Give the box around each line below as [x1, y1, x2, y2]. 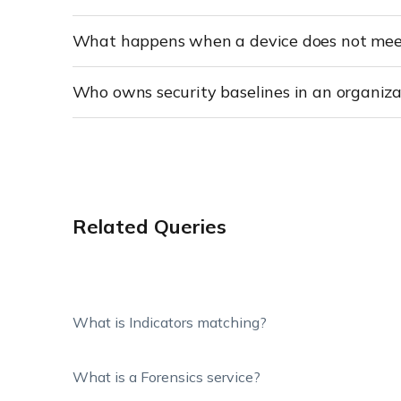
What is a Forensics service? [72, 368, 260, 386]
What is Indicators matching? [72, 313, 267, 331]
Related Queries [72, 214, 226, 239]
